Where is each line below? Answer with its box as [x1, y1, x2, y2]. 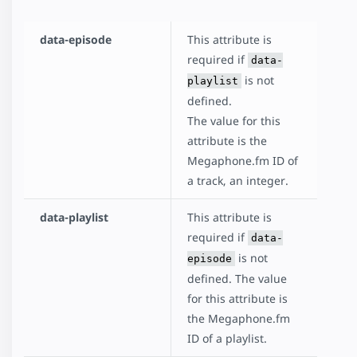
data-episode [40, 32, 112, 48]
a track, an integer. [187, 173, 288, 189]
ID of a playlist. [187, 331, 267, 347]
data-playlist [40, 210, 108, 226]
